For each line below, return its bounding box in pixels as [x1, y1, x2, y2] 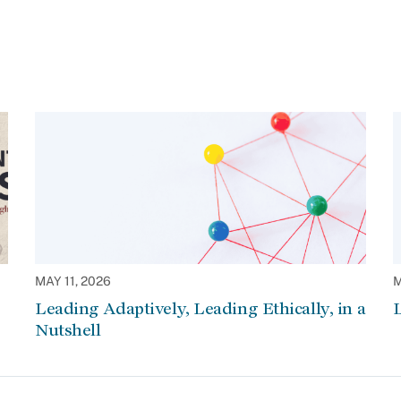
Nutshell [35, 320, 101, 339]
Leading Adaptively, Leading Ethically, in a [35, 299, 366, 318]
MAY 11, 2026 [35, 274, 111, 288]
